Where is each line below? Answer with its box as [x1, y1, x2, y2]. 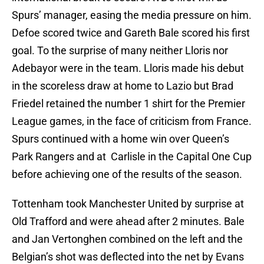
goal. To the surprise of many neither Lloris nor [12, 44, 228, 57]
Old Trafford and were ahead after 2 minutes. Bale [12, 215, 245, 228]
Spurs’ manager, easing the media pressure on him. [12, 9, 252, 22]
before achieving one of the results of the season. [12, 168, 242, 181]
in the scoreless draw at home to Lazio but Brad [12, 80, 233, 93]
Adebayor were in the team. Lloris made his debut [12, 62, 244, 75]
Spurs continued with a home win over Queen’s [12, 133, 229, 146]
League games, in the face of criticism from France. [12, 115, 252, 128]
